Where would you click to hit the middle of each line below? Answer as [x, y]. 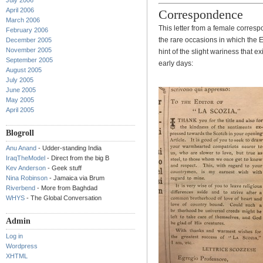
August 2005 [24, 70]
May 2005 [20, 100]
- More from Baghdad [66, 188]
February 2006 [27, 30]
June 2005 [21, 90]
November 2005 [29, 50]
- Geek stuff [64, 168]
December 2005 [29, 40]
